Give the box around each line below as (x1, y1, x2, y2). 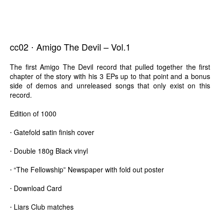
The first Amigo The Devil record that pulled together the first (10, 61, 210, 72)
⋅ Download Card (10, 183, 62, 193)
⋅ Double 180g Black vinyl (10, 145, 88, 156)
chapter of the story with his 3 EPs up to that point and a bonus (10, 71, 210, 81)
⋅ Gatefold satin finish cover (10, 127, 94, 137)
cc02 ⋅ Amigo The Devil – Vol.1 (10, 40, 131, 53)
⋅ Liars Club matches (10, 201, 74, 212)
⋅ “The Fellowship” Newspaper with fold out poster (10, 164, 164, 174)
